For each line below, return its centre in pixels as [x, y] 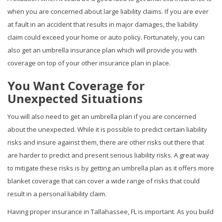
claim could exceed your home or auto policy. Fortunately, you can [106, 37]
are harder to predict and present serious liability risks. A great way [108, 155]
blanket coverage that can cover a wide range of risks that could [104, 181]
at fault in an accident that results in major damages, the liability [103, 24]
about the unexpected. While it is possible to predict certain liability [107, 129]
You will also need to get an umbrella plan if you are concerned [102, 116]
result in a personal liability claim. [57, 194]
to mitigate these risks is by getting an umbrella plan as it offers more [111, 168]
